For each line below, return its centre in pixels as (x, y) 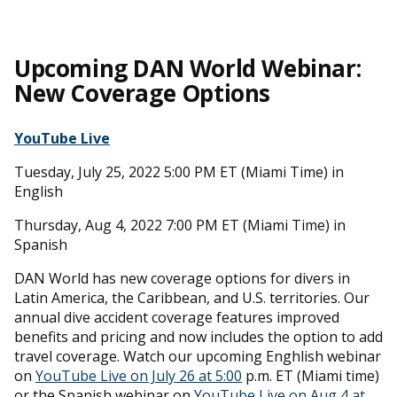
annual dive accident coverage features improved (177, 317)
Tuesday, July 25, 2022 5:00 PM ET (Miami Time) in (179, 171)
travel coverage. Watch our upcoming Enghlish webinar (198, 356)
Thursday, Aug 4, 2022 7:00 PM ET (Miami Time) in (180, 225)
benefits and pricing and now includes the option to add (198, 336)
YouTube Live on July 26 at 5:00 (139, 375)
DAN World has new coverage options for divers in (182, 278)
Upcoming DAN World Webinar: (188, 68)
